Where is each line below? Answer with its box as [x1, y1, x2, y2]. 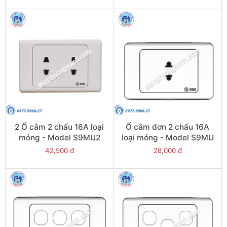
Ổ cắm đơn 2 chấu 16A [126, 122, 210, 132]
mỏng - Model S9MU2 [18, 133, 100, 143]
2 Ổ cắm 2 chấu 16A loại [15, 122, 104, 132]
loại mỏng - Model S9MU [121, 133, 214, 143]
